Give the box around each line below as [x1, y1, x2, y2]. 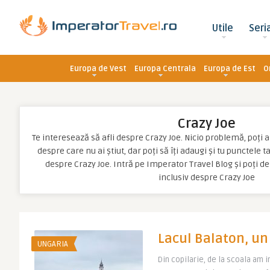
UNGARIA [37, 239, 68, 249]
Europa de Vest [70, 64, 127, 74]
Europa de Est [204, 64, 256, 74]
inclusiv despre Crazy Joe [159, 172, 255, 183]
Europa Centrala [134, 64, 196, 74]
